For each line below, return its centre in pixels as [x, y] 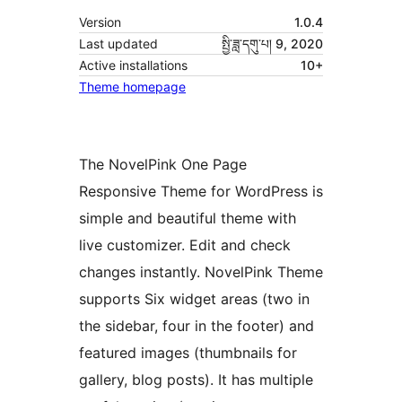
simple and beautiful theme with [188, 218]
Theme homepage [132, 87]
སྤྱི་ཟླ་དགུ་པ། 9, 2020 [272, 44]
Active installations [133, 66]
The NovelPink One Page [163, 165]
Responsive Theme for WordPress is [201, 192]
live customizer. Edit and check [185, 245]
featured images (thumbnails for [188, 353]
